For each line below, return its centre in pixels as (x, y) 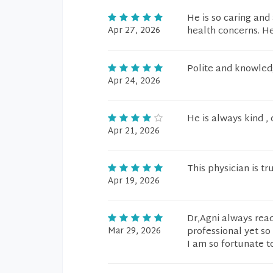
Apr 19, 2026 (134, 181)
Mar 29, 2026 (134, 231)
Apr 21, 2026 (134, 131)
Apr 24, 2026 (134, 81)
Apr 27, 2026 (134, 31)
